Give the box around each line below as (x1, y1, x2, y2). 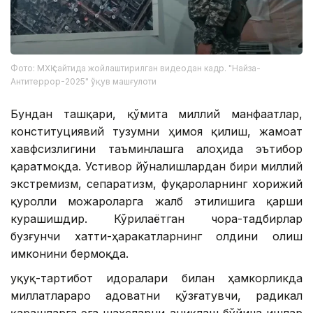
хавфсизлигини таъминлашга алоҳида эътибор (10, 141, 303, 156)
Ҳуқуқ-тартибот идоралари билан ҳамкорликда (10, 270, 303, 285)
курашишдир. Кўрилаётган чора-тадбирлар (10, 211, 303, 226)
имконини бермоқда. (10, 246, 129, 261)
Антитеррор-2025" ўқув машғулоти (10, 75, 156, 87)
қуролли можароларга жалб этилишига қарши (10, 194, 303, 208)
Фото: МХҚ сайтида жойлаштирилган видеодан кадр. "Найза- (10, 62, 261, 73)
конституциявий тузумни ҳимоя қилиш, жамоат (10, 124, 303, 138)
